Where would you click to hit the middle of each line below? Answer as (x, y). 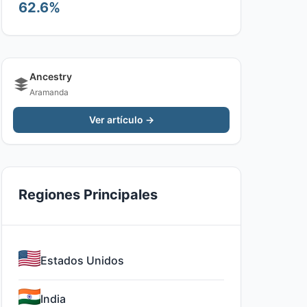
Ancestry (51, 76)
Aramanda (49, 92)
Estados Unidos (82, 260)
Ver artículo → (121, 120)
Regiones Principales (88, 195)
